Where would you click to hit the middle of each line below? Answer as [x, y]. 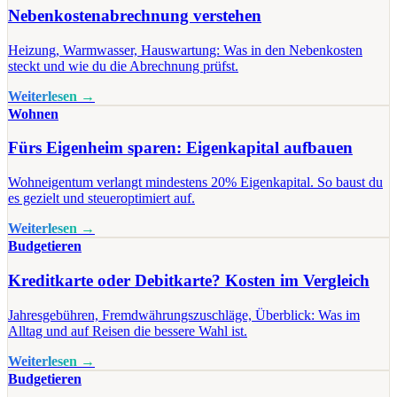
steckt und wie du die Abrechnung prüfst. [123, 66]
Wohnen [33, 113]
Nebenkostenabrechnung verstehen [135, 15]
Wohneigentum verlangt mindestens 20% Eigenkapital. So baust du [195, 183]
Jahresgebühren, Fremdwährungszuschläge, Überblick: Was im [184, 315]
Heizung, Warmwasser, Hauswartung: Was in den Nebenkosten [185, 50]
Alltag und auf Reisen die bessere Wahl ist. [128, 331]
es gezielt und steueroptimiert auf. [101, 198]
